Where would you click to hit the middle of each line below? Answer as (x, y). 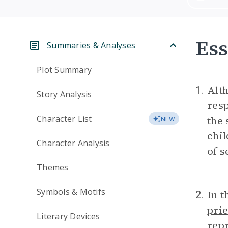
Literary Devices (68, 216)
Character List (64, 119)
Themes (53, 167)
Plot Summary (64, 70)
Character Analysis (73, 143)
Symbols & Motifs (71, 192)
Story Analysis (64, 94)
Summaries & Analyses (91, 45)
